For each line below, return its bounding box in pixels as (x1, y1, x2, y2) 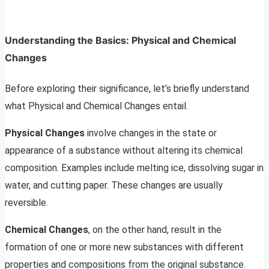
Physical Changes (5, 127, 85, 139)
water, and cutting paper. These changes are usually (5, 179, 223, 191)
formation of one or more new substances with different (5, 241, 244, 253)
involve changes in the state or (85, 127, 217, 139)
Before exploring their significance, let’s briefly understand (5, 82, 249, 94)
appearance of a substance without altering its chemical (5, 144, 243, 156)
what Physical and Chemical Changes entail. (5, 100, 188, 112)
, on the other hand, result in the (88, 223, 222, 235)
